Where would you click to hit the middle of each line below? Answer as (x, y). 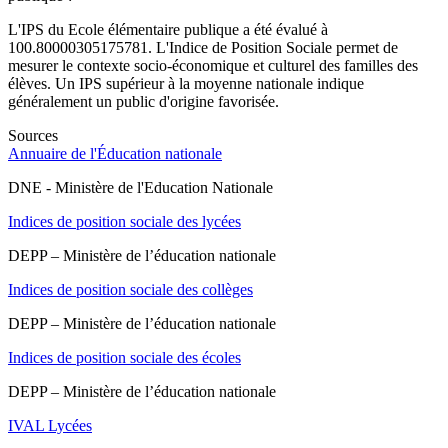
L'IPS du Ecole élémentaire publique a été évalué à (168, 30)
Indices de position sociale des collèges (130, 290)
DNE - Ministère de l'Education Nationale (140, 188)
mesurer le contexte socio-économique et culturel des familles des (213, 66)
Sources (33, 136)
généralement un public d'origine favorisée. (143, 102)
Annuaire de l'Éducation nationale (115, 154)
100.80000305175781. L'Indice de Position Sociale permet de (203, 48)
